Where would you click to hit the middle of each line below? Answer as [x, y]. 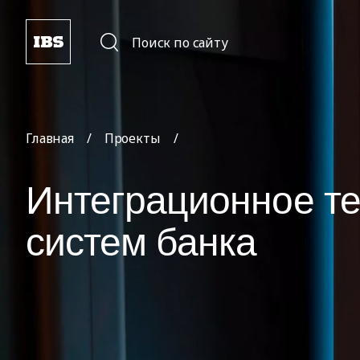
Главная [50, 138]
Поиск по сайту [180, 43]
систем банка [141, 242]
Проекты [132, 138]
